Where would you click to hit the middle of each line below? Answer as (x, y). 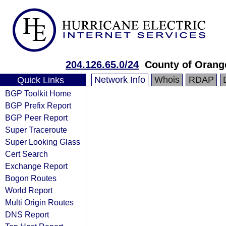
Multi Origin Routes (39, 202)
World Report (29, 190)
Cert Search (26, 154)
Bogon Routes (31, 178)
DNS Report (27, 214)
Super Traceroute (36, 130)
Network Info (120, 80)
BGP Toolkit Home (38, 93)
